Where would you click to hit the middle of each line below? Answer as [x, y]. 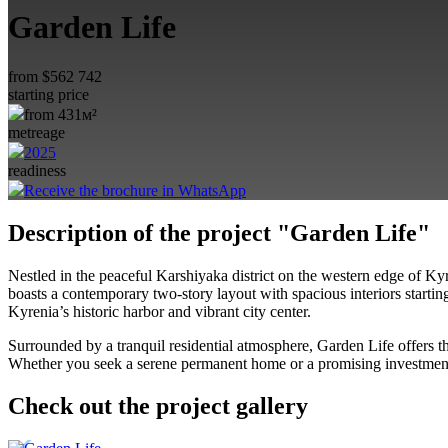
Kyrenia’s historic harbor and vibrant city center [157, 311]
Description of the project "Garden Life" [219, 232]
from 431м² [60, 114]
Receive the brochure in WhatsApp [135, 190]
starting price [48, 94]
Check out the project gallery [158, 405]
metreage [36, 132]
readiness [37, 170]
